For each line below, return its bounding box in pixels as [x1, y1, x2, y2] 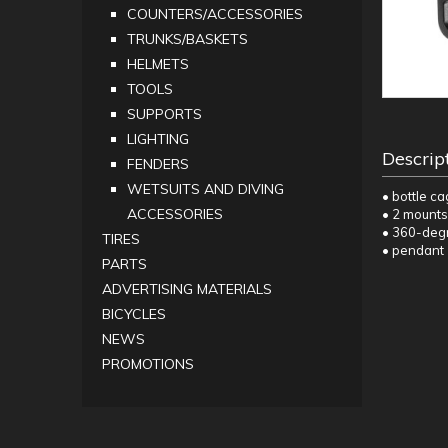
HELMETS [127, 55, 189, 74]
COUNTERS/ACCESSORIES [127, 5, 303, 24]
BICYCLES [102, 305, 166, 324]
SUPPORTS [127, 105, 202, 124]
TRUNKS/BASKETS [127, 30, 248, 49]
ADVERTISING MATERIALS [102, 280, 272, 299]
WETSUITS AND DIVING [127, 180, 284, 199]
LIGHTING [127, 130, 189, 149]
